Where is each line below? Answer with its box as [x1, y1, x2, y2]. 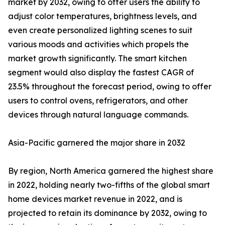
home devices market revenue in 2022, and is [8, 194, 182, 204]
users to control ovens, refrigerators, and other [8, 95, 188, 105]
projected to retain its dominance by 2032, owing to [8, 208, 207, 218]
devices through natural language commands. [8, 109, 188, 120]
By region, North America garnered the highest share [8, 166, 213, 176]
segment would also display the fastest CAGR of [8, 67, 194, 77]
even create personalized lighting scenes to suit [8, 25, 192, 35]
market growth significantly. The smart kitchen [8, 53, 187, 63]
